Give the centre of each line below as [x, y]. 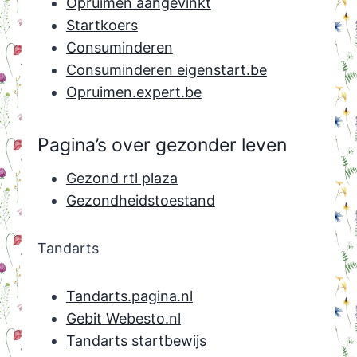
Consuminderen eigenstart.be [166, 70]
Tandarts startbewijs [136, 341]
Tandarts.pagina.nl [129, 296]
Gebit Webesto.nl [123, 319]
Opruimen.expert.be [133, 92]
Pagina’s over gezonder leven [162, 145]
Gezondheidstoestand [140, 201]
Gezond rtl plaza [122, 178]
